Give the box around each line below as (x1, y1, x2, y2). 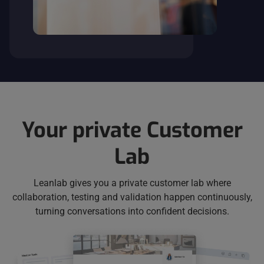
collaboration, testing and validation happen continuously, (12, 192, 252, 203)
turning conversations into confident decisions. (35, 206, 229, 217)
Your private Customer (21, 116, 243, 145)
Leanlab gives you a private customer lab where (33, 177, 231, 189)
